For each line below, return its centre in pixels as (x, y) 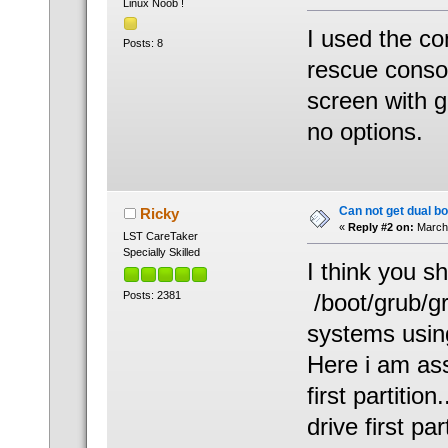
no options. (364, 132)
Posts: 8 (142, 43)
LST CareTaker (160, 236)
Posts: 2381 (151, 294)
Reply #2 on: (380, 227)
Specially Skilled (161, 252)
